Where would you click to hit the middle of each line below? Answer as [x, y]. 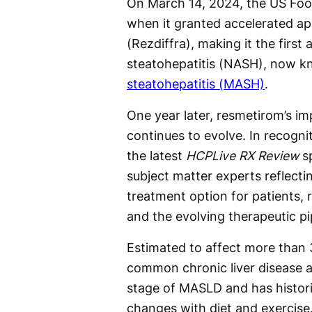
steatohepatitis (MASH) [196, 84]
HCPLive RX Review [242, 155]
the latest [156, 155]
